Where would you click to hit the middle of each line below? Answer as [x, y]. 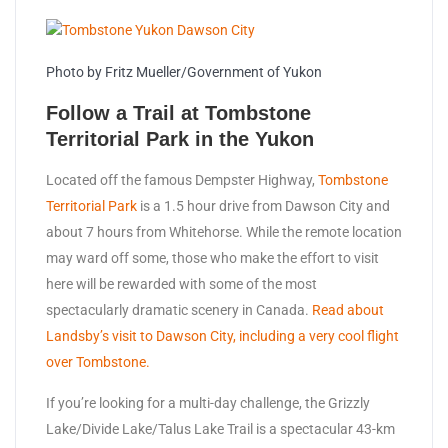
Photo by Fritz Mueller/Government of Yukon [184, 72]
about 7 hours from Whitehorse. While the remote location [224, 232]
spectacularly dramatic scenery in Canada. [179, 310]
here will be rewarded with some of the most [181, 284]
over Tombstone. [99, 362]
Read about [348, 310]
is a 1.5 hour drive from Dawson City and [263, 206]
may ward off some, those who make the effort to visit [212, 258]
